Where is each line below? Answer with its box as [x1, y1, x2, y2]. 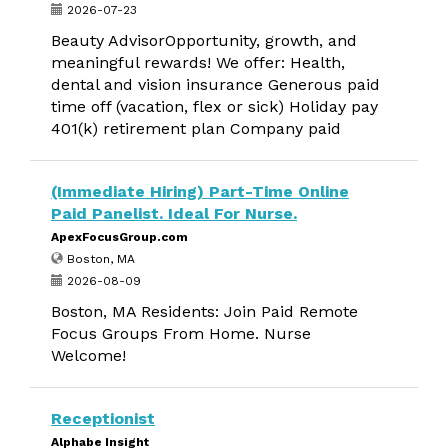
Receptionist [51, 409, 155, 428]
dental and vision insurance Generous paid [51, 75, 380, 94]
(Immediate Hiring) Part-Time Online [51, 182, 349, 201]
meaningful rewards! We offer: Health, [51, 53, 345, 72]
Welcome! [51, 346, 126, 365]
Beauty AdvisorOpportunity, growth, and [51, 31, 357, 50]
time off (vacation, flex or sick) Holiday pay [51, 97, 378, 116]
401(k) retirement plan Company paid [51, 119, 341, 138]
